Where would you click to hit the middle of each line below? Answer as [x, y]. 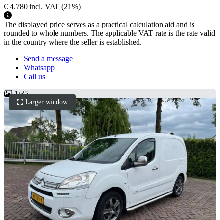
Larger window [47, 102]
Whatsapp [39, 68]
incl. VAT [44, 7]
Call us [34, 77]
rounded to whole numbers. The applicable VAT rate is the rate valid [110, 33]
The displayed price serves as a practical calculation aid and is [99, 25]
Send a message [48, 59]
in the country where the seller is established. [73, 42]
